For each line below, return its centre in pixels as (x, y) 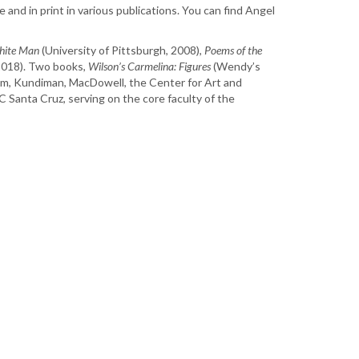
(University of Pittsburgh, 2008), (123, 50)
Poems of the (233, 50)
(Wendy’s (236, 67)
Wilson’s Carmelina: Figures (149, 67)
